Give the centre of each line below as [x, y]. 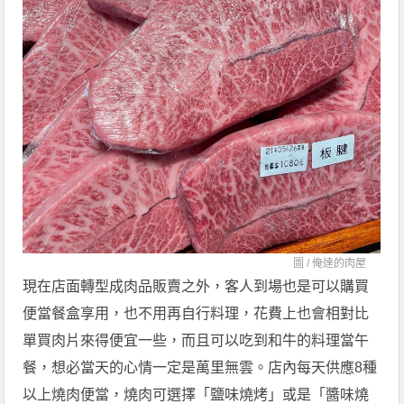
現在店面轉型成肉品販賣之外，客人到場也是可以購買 [196, 286]
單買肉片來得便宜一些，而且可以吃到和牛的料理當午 [196, 340]
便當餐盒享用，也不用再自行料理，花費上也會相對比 [196, 313]
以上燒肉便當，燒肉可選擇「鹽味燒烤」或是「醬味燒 [196, 394]
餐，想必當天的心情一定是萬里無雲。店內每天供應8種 [200, 367]
